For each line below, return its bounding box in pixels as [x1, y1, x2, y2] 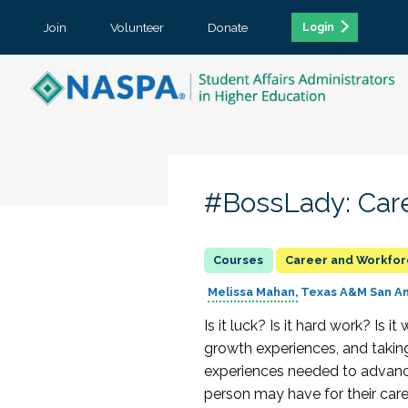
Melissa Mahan [207, 285, 295, 299]
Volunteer [110, 19, 164, 35]
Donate [208, 19, 248, 35]
